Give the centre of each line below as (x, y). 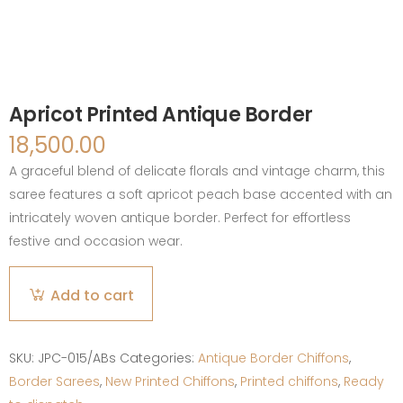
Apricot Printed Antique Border (161, 114)
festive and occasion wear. (96, 241)
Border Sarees (54, 381)
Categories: (159, 358)
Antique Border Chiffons (273, 358)
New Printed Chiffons (170, 381)
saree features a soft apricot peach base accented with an (201, 194)
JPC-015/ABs (77, 358)
